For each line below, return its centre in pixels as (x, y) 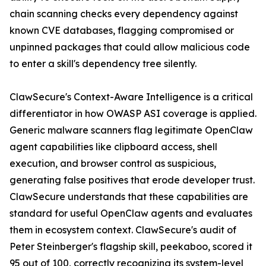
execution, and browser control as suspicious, (113, 164)
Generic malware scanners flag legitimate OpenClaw (131, 130)
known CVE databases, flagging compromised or (122, 31)
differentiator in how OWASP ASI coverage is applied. (133, 114)
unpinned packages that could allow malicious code (130, 47)
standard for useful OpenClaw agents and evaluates (131, 213)
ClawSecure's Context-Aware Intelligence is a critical (131, 97)
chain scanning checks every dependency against (124, 14)
